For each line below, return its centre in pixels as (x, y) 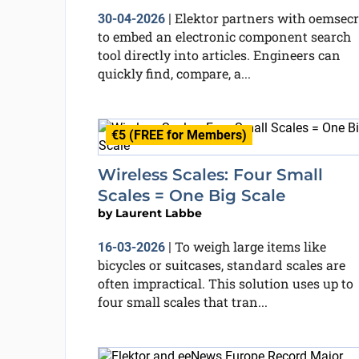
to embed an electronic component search (224, 36)
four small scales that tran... (182, 302)
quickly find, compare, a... (174, 73)
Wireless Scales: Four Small (210, 175)
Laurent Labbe (158, 213)
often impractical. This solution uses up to (225, 283)
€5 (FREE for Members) (179, 135)
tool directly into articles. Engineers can (219, 55)
